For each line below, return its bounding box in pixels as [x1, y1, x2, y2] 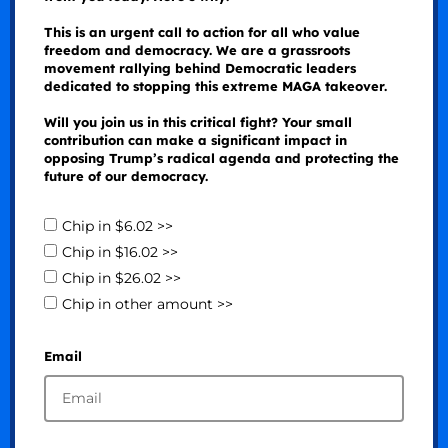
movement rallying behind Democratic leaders [43, 59, 356, 76]
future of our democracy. [43, 167, 208, 184]
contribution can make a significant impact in [43, 131, 347, 148]
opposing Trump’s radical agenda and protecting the [43, 149, 399, 166]
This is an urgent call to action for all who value [43, 23, 360, 40]
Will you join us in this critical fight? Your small [43, 113, 352, 130]
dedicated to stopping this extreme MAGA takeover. [43, 77, 387, 94]
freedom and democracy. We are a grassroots [43, 41, 350, 58]
